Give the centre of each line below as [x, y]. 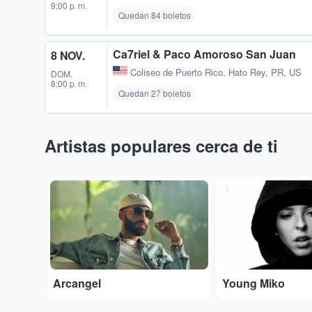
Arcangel [77, 283]
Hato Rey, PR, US [265, 72]
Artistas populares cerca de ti [161, 145]
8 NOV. [68, 55]
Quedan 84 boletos [155, 15]
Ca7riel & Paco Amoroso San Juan [204, 54]
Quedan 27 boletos [155, 93]
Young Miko [254, 283]
